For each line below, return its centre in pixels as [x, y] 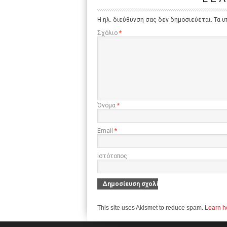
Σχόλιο [108, 33]
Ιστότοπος [112, 156]
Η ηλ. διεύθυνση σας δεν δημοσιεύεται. [155, 20]
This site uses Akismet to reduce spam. [151, 208]
